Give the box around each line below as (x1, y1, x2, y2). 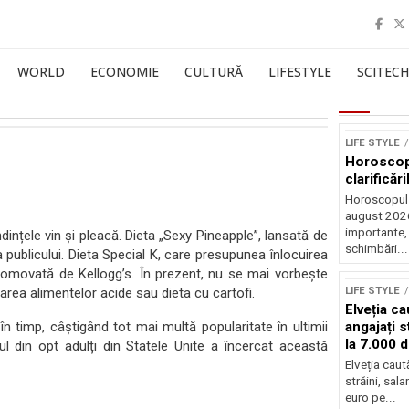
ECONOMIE (90, 63, 159, 80)
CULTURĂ (184, 63, 243, 80)
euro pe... (344, 391, 396, 404)
